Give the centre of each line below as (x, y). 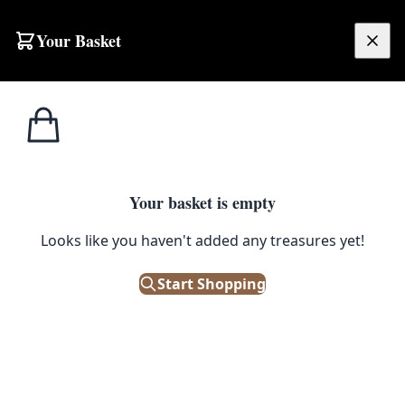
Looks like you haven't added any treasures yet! (202, 240)
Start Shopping (212, 283)
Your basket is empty (202, 202)
